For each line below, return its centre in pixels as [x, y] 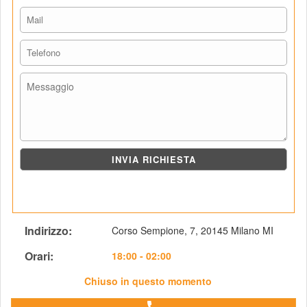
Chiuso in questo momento [148, 281]
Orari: [39, 256]
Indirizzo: [48, 231]
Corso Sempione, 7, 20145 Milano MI [192, 230]
